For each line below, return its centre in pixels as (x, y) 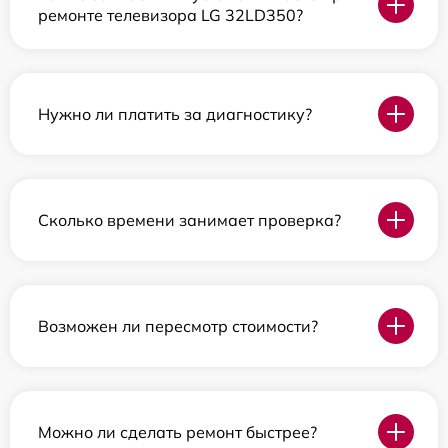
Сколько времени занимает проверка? (189, 219)
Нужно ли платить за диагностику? (175, 113)
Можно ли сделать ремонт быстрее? (177, 431)
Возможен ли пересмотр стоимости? (178, 325)
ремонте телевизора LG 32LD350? (170, 15)
